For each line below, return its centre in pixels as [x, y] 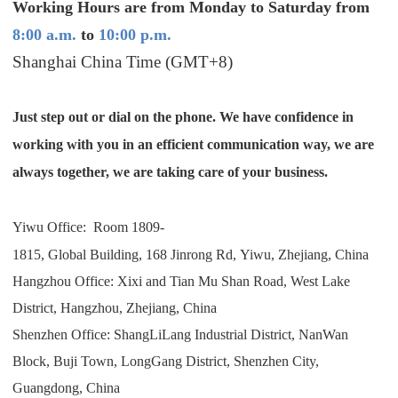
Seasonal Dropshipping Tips [215, 360]
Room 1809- [127, 227]
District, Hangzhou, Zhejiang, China [115, 307]
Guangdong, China [67, 387]
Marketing [147, 225]
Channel [146, 263]
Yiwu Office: [52, 227]
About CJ [149, 162]
